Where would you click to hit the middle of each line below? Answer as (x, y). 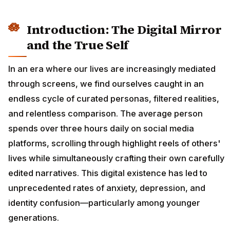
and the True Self (78, 45)
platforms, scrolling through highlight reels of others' (114, 143)
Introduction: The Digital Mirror (124, 29)
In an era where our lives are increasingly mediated (112, 69)
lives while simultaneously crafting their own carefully (116, 158)
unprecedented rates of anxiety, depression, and (107, 188)
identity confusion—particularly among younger (104, 203)
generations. (34, 218)
